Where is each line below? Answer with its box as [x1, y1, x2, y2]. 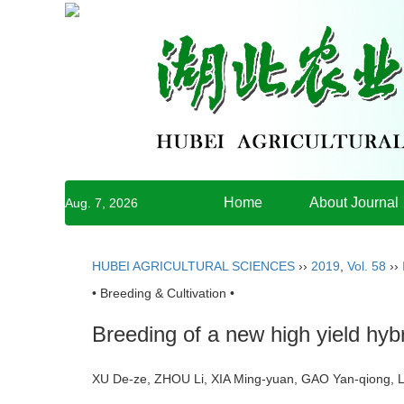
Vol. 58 [347, 259, 386, 273]
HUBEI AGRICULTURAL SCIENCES [92, 259, 295, 273]
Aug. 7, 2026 [65, 196, 138, 210]
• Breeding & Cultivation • [92, 286, 234, 300]
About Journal [309, 195, 399, 210]
